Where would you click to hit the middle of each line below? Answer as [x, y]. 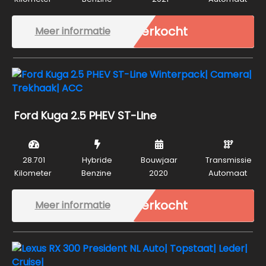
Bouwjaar [159, 160]
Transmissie [228, 160]
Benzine [96, 173]
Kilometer [33, 173]
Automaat [227, 173]
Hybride [97, 160]
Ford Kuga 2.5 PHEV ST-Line [85, 115]
